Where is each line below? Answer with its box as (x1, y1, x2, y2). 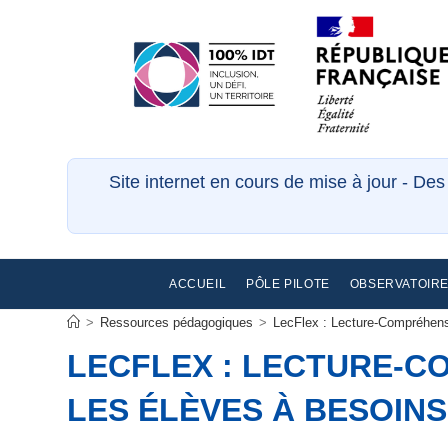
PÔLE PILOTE (246, 277, 330, 291)
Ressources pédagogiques (100, 315, 254, 330)
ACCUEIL (168, 277, 227, 291)
